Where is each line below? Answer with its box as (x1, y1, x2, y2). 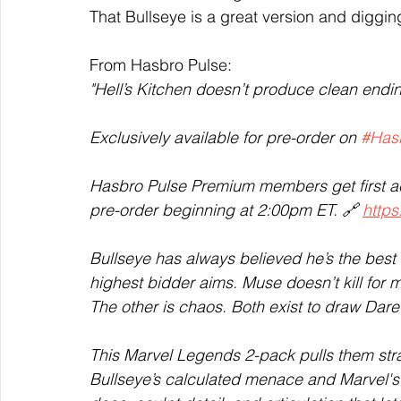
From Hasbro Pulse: (90, 55, 241, 75)
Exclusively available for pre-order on (90, 127, 361, 148)
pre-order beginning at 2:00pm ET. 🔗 (90, 200, 363, 220)
